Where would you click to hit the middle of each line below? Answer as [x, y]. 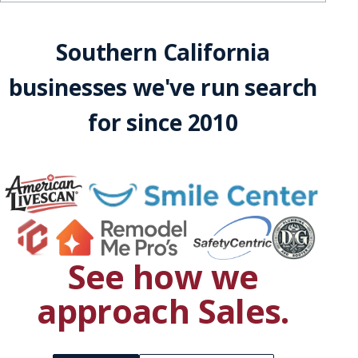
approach [117, 311]
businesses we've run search [163, 88]
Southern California [163, 52]
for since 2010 [163, 123]
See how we [163, 277]
